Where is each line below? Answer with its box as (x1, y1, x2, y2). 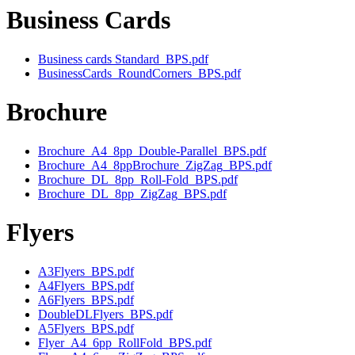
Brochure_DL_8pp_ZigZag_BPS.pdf (38, 186, 227, 200)
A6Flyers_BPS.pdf (38, 292, 134, 307)
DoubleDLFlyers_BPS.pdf (38, 307, 173, 321)
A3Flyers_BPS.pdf (38, 264, 134, 278)
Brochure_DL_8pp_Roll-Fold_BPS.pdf (38, 172, 238, 186)
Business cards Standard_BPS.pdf (38, 52, 208, 66)
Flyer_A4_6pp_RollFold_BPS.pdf (38, 335, 212, 349)
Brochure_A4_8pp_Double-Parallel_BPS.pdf (38, 143, 266, 158)
